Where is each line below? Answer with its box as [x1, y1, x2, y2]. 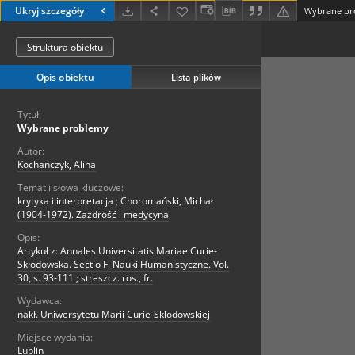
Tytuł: [17, 108, 41, 122]
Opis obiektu [36, 71, 95, 85]
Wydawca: [17, 294, 62, 308]
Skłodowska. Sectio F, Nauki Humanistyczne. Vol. [17, 258, 229, 272]
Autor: [17, 144, 44, 158]
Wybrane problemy [17, 121, 109, 136]
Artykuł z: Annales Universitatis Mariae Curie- [17, 244, 217, 258]
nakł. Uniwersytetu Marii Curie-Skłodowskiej [17, 307, 210, 322]
